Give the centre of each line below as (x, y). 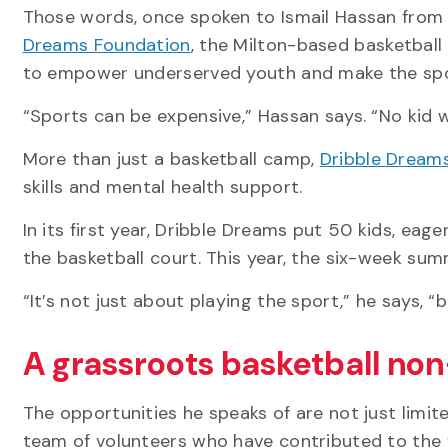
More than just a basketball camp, (171, 159)
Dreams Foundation (106, 45)
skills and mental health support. (162, 187)
